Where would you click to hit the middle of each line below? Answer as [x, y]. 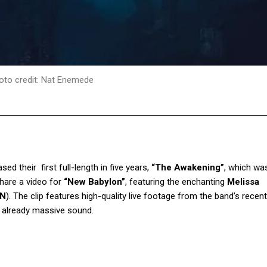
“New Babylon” [94, 182]
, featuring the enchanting [176, 182]
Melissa [243, 182]
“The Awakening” [188, 168]
